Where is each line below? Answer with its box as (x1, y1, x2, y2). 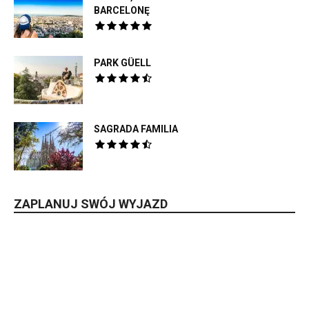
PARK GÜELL (94, 57, 151, 68)
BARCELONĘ (94, 4, 150, 16)
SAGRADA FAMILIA (94, 123, 178, 134)
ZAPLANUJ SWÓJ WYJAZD (14, 196, 168, 211)
